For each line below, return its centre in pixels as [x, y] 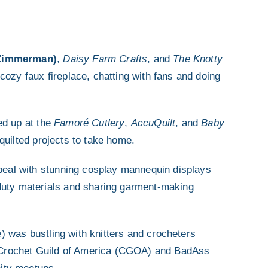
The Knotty [198, 59]
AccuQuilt [153, 123]
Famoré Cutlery [89, 123]
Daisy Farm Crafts [105, 59]
